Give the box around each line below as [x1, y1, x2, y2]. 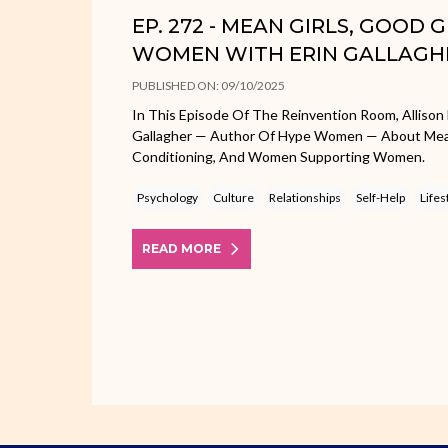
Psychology [137, 189, 198, 205]
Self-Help [356, 189, 405, 205]
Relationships [269, 189, 341, 205]
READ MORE [142, 240, 221, 256]
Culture [213, 189, 254, 205]
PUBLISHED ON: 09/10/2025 [132, 77, 285, 93]
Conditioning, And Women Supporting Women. [132, 147, 425, 165]
